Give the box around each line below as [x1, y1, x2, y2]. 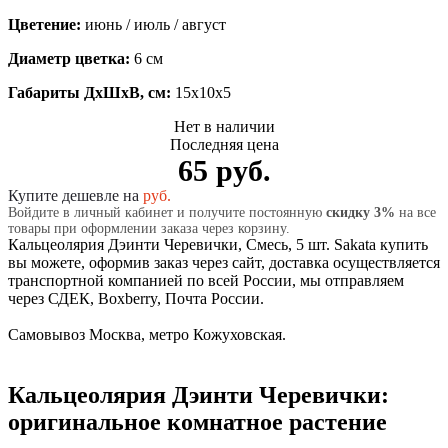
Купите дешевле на [8, 186, 143, 204]
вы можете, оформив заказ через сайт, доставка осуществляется [8, 253, 440, 271]
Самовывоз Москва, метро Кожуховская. [8, 325, 286, 343]
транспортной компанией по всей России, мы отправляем [8, 271, 404, 289]
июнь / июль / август [85, 15, 226, 33]
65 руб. [177, 153, 271, 187]
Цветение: [8, 15, 85, 33]
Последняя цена [169, 135, 279, 153]
